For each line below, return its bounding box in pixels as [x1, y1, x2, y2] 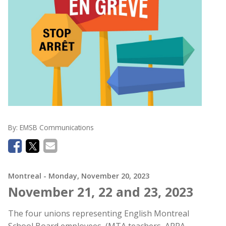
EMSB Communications [20, 123, 94, 132]
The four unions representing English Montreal [8, 207, 189, 219]
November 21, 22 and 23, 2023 [8, 183, 193, 200]
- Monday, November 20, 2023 [43, 171, 149, 181]
